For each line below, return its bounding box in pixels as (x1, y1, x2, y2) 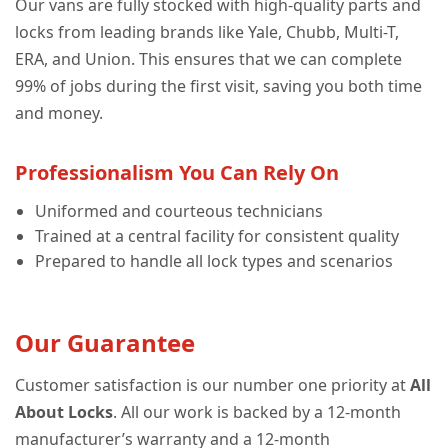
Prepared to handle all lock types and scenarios (35, 250, 393, 273)
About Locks (15, 401, 113, 424)
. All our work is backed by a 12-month (113, 401, 401, 424)
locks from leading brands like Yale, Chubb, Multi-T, (15, 21, 399, 44)
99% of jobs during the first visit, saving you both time (15, 75, 422, 98)
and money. (15, 102, 103, 125)
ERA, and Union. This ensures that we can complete (15, 48, 402, 71)
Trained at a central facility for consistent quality (35, 225, 399, 248)
